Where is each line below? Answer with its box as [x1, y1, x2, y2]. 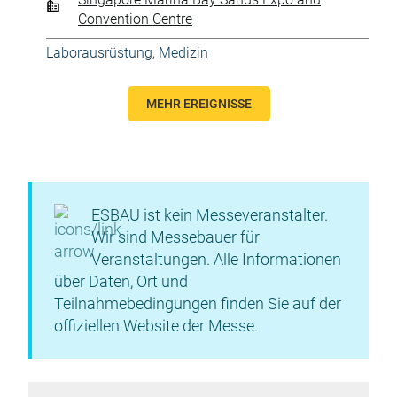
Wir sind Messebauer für [91, 228, 260, 246]
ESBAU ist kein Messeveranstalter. [91, 206, 328, 224]
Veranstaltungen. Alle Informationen [91, 250, 341, 269]
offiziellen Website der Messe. [54, 316, 258, 335]
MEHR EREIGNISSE [145, 97, 252, 111]
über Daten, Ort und [54, 272, 188, 291]
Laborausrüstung [46, 44, 152, 61]
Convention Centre [78, 11, 192, 27]
